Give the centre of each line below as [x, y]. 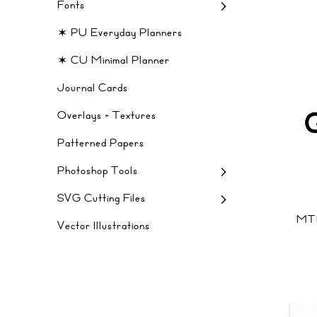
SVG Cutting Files [102, 198]
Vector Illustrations [104, 226]
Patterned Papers [101, 143]
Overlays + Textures [107, 115]
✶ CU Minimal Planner [114, 60]
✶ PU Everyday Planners [120, 33]
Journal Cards [93, 88]
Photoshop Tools [98, 171]
